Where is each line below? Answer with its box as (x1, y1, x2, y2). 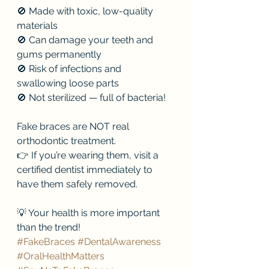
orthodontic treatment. (17, 135, 116, 147)
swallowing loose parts (17, 77, 119, 89)
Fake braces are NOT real (17, 121, 131, 133)
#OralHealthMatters (17, 250, 104, 262)
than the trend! (17, 222, 80, 234)
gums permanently (17, 49, 101, 61)
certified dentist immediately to (17, 164, 155, 176)
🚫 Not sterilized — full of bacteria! (17, 92, 166, 104)
